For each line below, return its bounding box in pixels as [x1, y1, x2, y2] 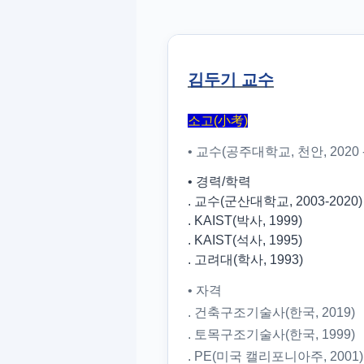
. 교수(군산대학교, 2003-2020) [188, 194, 362, 208]
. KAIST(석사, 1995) [188, 233, 302, 247]
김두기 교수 [188, 71, 274, 89]
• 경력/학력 [188, 175, 251, 188]
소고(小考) [188, 114, 248, 128]
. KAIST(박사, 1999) [188, 214, 302, 227]
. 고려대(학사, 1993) [188, 253, 303, 266]
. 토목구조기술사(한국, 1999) [188, 327, 355, 341]
